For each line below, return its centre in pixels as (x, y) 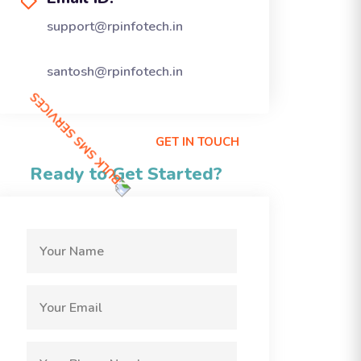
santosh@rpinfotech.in (115, 71)
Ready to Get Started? (126, 174)
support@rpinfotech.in (115, 26)
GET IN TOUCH (196, 142)
